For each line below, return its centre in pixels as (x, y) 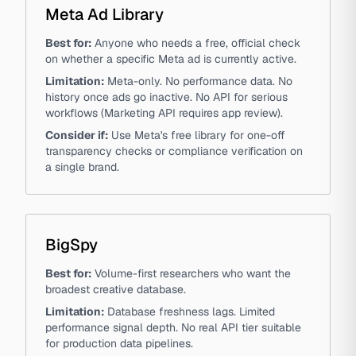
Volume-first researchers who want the (193, 273)
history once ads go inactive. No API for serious (166, 97)
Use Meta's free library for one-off (198, 135)
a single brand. (82, 167)
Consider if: (77, 135)
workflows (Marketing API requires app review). (164, 113)
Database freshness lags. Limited (191, 311)
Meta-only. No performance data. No (200, 81)
